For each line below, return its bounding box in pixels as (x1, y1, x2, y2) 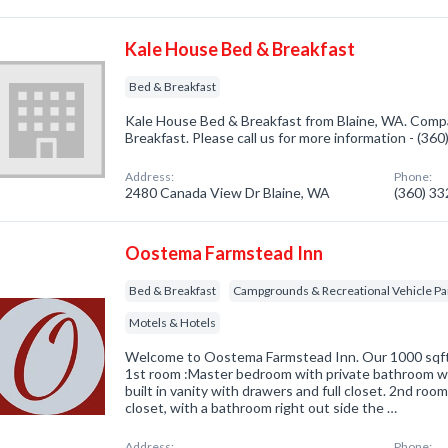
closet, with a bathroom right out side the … (125, 399, 398, 416)
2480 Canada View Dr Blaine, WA (125, 184, 331, 201)
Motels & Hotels (129, 315, 217, 330)
